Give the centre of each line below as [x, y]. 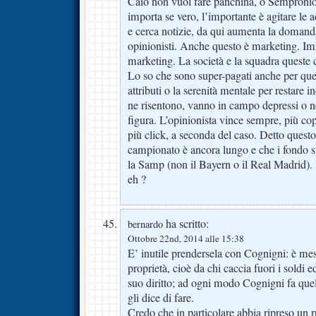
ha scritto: [186, 224]
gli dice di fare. [161, 298]
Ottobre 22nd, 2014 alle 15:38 [186, 239]
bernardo [145, 224]
